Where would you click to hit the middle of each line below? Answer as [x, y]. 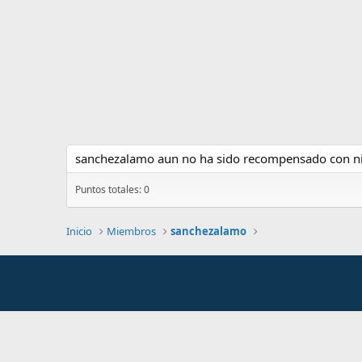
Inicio [79, 231]
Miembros [132, 231]
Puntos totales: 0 [112, 189]
